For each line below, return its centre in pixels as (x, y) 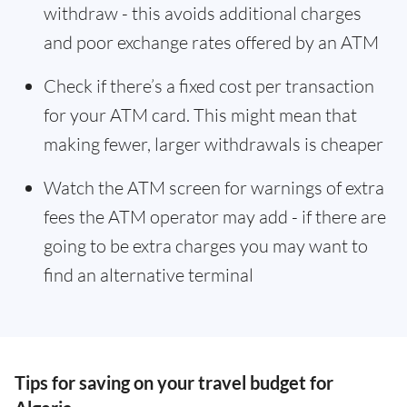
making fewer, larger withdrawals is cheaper (213, 144)
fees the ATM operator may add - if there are (215, 217)
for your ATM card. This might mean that (200, 115)
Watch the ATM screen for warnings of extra (214, 188)
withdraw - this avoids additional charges (203, 13)
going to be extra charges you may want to (206, 246)
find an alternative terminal (149, 275)
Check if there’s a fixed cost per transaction (209, 86)
